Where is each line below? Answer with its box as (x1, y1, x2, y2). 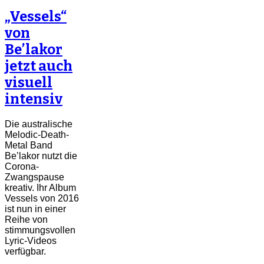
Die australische (5, 118, 72, 129)
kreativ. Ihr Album (5, 182, 76, 193)
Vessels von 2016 (5, 193, 79, 203)
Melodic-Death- (5, 129, 69, 140)
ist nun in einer (5, 203, 66, 214)
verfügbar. (5, 246, 46, 256)
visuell (5, 74, 52, 91)
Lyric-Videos (5, 235, 57, 246)
